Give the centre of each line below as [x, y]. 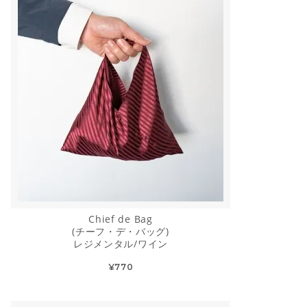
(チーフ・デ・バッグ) [121, 232]
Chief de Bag [121, 219]
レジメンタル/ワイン [120, 244]
